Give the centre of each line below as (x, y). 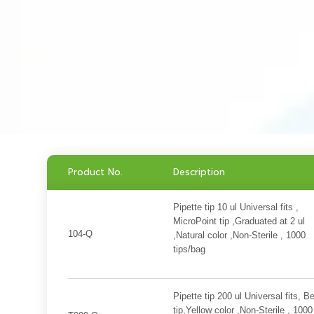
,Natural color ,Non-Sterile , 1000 (239, 235)
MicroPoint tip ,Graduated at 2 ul (239, 221)
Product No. (95, 172)
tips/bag (189, 249)
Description (199, 172)
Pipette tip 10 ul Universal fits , (235, 207)
